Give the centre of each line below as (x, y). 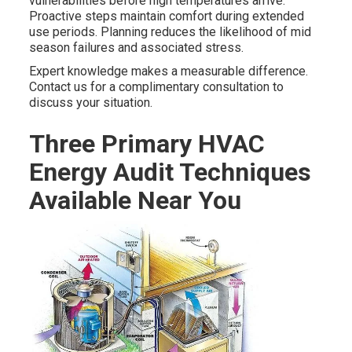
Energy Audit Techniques (170, 172)
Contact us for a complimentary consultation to (156, 87)
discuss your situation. (90, 103)
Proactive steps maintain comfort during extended (166, 16)
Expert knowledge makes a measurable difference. (168, 71)
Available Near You (135, 201)
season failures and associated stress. (136, 48)
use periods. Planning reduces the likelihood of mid (170, 32)
